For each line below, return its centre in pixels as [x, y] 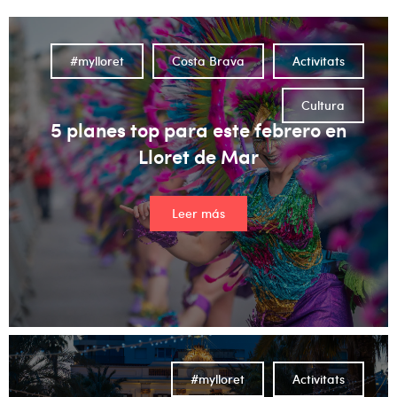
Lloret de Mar [198, 156]
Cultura [323, 105]
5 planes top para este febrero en [198, 129]
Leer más [198, 213]
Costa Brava [208, 61]
